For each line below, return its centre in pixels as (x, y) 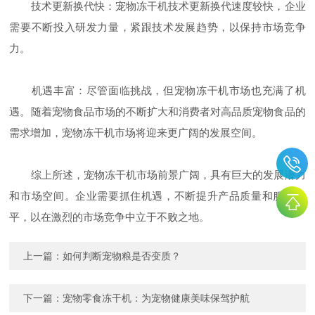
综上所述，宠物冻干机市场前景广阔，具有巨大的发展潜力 (157, 175)
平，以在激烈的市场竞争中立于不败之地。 (110, 217)
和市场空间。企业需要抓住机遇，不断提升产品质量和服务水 (157, 196)
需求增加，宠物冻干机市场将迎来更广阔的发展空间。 (136, 133)
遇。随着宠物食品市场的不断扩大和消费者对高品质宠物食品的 (157, 112)
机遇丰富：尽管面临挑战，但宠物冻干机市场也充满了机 (157, 91)
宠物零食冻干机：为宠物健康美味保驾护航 (156, 298)
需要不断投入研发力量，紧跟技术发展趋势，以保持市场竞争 (157, 27)
